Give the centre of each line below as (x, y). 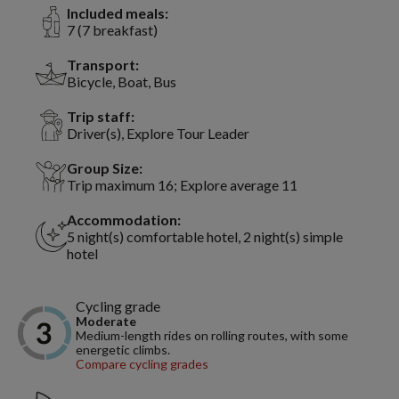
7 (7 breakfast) (112, 30)
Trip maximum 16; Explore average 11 (182, 185)
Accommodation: (124, 220)
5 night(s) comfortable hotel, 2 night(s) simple (205, 237)
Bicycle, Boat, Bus (122, 82)
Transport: (103, 65)
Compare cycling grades (142, 364)
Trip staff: (101, 117)
